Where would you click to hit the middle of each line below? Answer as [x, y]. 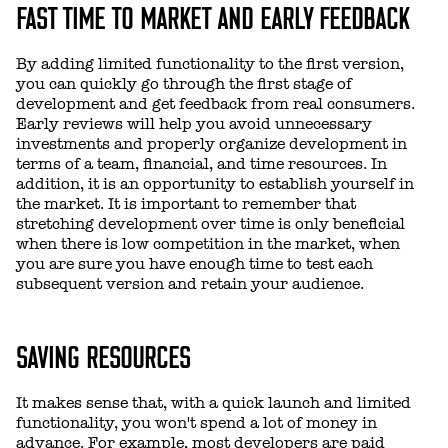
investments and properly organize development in [211, 143]
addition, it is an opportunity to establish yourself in [215, 183]
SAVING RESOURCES [103, 354]
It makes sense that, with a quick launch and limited [213, 402]
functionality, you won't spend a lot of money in [196, 422]
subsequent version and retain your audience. [190, 283]
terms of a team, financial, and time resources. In [201, 163]
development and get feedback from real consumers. [215, 103]
